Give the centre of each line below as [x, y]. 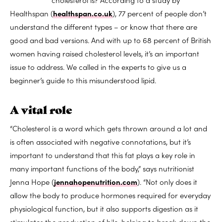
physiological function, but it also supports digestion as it [104, 208]
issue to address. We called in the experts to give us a [98, 66]
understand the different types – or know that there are [104, 26]
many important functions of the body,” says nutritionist [102, 168]
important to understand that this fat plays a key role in [103, 155]
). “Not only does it [167, 181]
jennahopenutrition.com [96, 181]
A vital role [41, 109]
